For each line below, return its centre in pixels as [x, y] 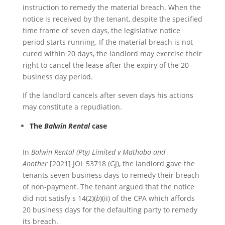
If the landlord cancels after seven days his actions [108, 95]
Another [36, 163]
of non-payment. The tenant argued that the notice [108, 187]
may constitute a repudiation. [72, 107]
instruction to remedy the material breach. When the [111, 7]
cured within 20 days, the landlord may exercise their [112, 53]
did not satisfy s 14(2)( [59, 198]
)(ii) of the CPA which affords [147, 198]
